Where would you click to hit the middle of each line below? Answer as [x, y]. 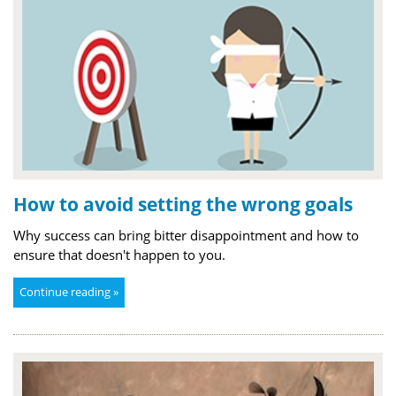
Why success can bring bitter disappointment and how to [186, 235]
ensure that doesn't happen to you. [119, 254]
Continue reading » [69, 291]
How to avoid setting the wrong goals [183, 204]
